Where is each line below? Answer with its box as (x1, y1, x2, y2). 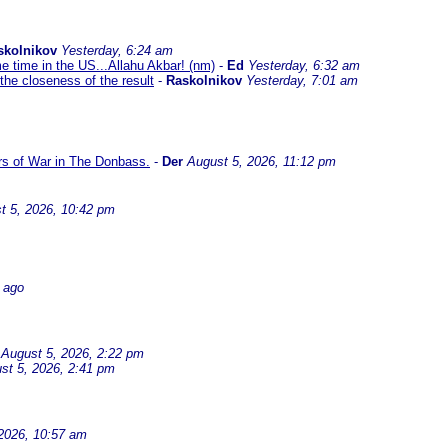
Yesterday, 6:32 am (248, 58, 360, 73)
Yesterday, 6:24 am (61, 43, 173, 58)
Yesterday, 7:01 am (246, 73, 358, 88)
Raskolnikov (166, 73, 242, 88)
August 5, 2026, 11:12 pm (187, 154, 336, 169)
